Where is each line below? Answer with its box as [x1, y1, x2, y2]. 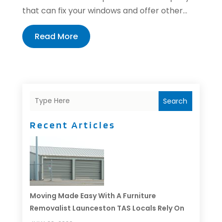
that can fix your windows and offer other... [22, 4, 187, 16]
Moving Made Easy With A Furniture [29, 190, 156, 201]
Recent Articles [29, 118, 115, 131]
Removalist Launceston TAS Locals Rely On [29, 203, 184, 213]
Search [163, 96, 188, 106]
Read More [34, 30, 78, 42]
